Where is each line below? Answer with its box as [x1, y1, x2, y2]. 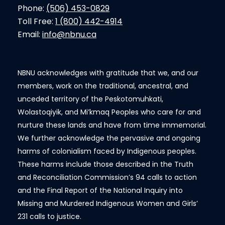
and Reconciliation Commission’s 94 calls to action [18, 172, 197, 182]
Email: [18, 29, 42, 40]
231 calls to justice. [18, 211, 81, 221]
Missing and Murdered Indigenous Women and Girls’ [18, 198, 198, 208]
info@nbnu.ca [42, 29, 96, 40]
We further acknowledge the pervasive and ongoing [18, 133, 200, 143]
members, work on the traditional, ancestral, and [18, 81, 188, 91]
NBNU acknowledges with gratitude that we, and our [18, 68, 198, 78]
